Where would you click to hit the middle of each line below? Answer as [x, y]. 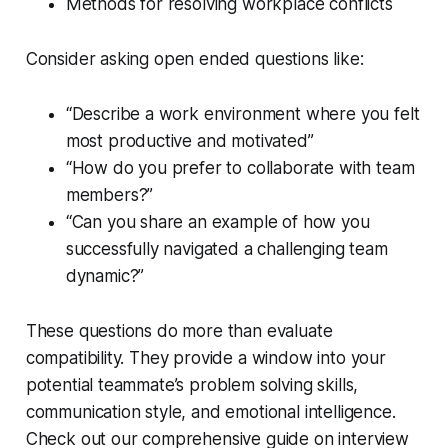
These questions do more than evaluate [179, 331]
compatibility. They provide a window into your [205, 358]
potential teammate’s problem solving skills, [192, 385]
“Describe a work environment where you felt [242, 114]
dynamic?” [105, 276]
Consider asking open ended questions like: [194, 59]
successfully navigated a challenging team [226, 249]
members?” [109, 195]
